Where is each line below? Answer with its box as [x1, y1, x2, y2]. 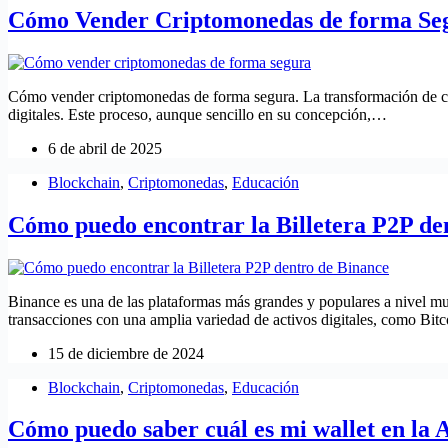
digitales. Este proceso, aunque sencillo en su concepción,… [8, 105, 387, 123]
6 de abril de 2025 [48, 139, 162, 157]
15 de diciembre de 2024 [48, 344, 204, 362]
